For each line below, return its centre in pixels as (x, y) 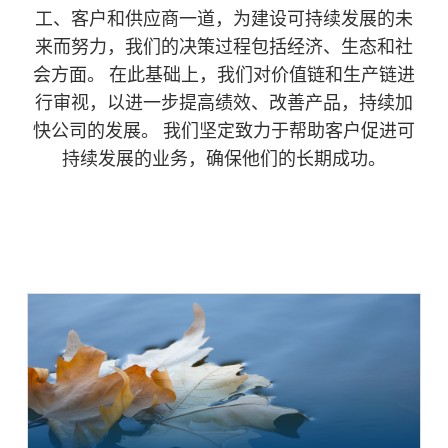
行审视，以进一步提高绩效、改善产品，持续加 (224, 104)
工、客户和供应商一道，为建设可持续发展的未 (224, 20)
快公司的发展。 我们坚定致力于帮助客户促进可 (224, 132)
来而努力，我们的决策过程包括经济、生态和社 (224, 48)
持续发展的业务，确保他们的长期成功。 (224, 160)
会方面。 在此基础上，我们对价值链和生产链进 (224, 76)
